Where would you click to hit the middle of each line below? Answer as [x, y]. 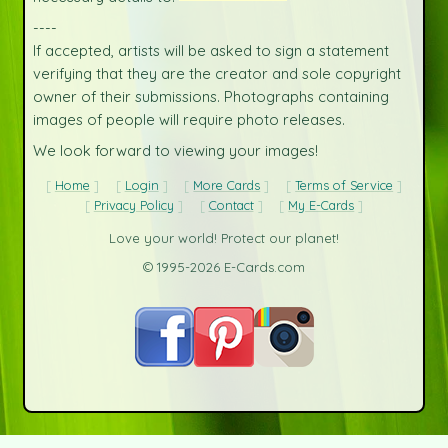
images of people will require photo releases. [188, 120]
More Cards [227, 185]
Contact [231, 205]
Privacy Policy [133, 205]
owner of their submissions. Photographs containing [210, 97]
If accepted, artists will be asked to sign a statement [210, 51]
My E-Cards [321, 205]
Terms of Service [344, 185]
